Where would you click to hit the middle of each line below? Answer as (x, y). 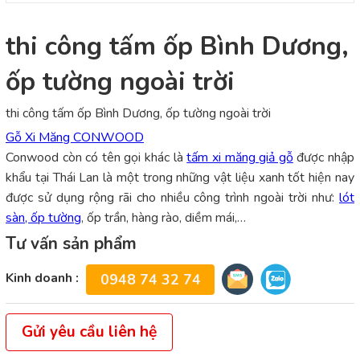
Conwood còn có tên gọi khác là (96, 158)
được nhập (324, 158)
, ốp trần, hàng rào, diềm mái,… (164, 218)
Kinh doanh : (42, 278)
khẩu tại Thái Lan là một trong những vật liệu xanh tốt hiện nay (180, 178)
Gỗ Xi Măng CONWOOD (75, 138)
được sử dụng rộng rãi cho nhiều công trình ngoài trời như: (172, 198)
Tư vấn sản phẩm (71, 244)
